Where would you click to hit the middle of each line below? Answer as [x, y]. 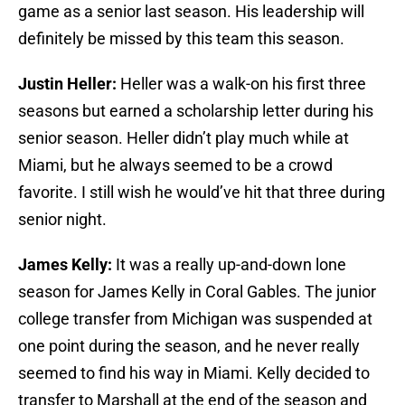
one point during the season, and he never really [189, 346]
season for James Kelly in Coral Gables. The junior [197, 292]
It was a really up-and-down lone [231, 265]
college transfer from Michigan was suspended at [195, 319]
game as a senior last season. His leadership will [191, 12]
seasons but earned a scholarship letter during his [196, 111]
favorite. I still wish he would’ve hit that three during [202, 193]
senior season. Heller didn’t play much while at [184, 138]
